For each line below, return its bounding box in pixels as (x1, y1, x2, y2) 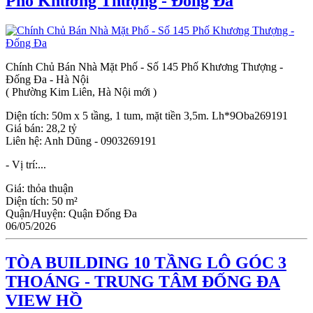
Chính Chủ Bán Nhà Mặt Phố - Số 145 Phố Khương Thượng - (6, 61, 283, 73)
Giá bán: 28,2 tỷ (6, 122, 77, 135)
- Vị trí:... (6, 159, 46, 171)
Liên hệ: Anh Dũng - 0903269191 (6, 135, 156, 147)
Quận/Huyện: (6, 208, 68, 220)
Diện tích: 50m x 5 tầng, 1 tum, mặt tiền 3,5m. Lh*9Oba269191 (6, 110, 288, 122)
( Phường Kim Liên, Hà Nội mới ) (6, 86, 156, 99)
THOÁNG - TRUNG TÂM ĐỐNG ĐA (6, 272, 280, 291)
